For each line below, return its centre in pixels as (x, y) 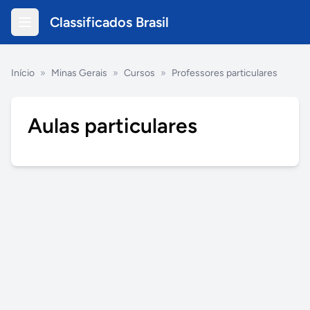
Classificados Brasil (109, 22)
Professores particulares (225, 73)
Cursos (139, 73)
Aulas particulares (112, 126)
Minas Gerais (79, 73)
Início (23, 73)
